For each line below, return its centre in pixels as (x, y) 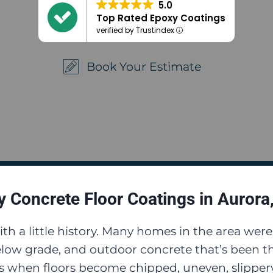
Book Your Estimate (144, 67)
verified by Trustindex (136, 30)
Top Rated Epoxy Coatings (161, 18)
